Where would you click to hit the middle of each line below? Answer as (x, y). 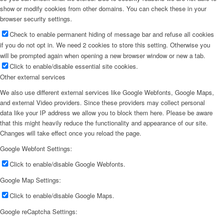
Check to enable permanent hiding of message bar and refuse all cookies (112, 34)
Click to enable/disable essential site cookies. (74, 66)
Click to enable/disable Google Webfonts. (68, 164)
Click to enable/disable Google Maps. (62, 196)
